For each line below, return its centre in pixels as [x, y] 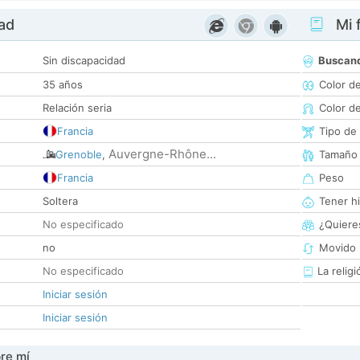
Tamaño [338, 155]
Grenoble [79, 155]
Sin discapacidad [84, 61]
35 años [63, 85]
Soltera [60, 201]
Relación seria [77, 108]
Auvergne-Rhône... [162, 154]
